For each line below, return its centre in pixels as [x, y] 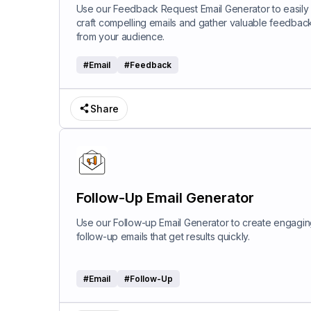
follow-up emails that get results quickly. [163, 236]
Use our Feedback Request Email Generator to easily [192, 8]
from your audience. [120, 36]
